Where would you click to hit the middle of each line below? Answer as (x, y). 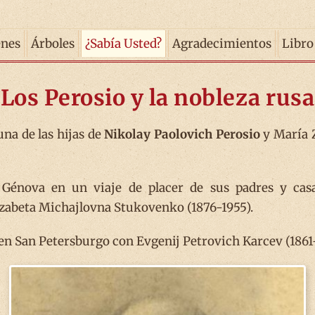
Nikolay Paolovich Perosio (182, 134)
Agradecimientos (222, 44)
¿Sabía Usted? (123, 44)
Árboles (53, 44)
